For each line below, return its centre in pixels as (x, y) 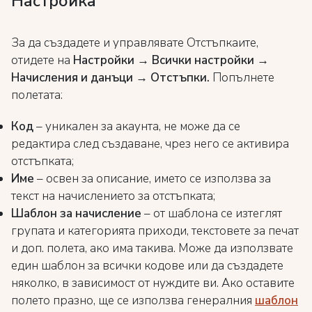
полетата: (37, 95)
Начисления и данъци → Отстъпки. (112, 78)
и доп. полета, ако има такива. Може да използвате (152, 248)
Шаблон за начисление (76, 213)
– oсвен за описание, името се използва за (154, 179)
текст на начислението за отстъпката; (113, 196)
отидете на (42, 60)
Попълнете (243, 78)
